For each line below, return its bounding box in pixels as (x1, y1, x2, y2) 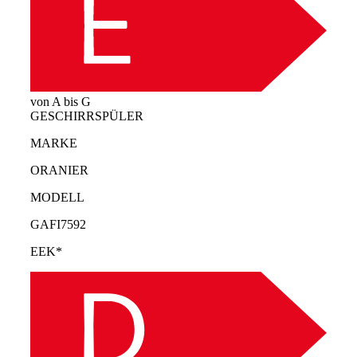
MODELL (30, 190, 84, 204)
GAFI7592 (30, 217, 86, 231)
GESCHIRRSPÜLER (30, 108, 143, 123)
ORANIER (30, 163, 88, 177)
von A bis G (30, 94, 91, 108)
